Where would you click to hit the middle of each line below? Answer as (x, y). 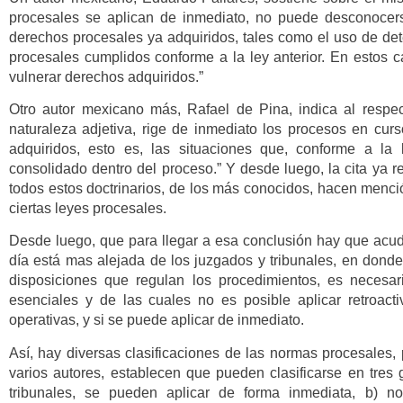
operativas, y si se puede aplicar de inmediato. (157, 320)
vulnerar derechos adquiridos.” (106, 76)
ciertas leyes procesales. (88, 208)
